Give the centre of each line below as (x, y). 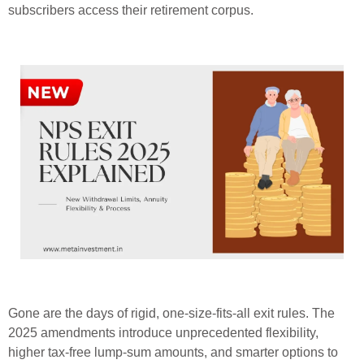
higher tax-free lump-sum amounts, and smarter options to (173, 352)
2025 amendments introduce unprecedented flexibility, (163, 332)
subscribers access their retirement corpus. (131, 10)
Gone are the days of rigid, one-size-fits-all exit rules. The (171, 313)
